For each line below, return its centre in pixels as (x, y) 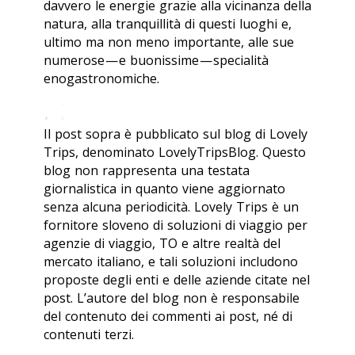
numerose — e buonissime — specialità (156, 60)
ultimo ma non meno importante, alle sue (169, 42)
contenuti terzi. (89, 334)
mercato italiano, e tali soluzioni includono (171, 261)
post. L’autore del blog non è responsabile (172, 298)
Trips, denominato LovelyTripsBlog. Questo (175, 152)
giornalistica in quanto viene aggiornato (164, 188)
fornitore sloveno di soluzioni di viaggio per (176, 225)
